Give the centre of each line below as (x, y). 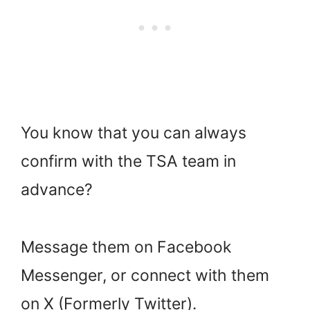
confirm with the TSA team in (128, 162)
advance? (57, 190)
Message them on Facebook (126, 247)
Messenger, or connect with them (145, 275)
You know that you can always (134, 133)
